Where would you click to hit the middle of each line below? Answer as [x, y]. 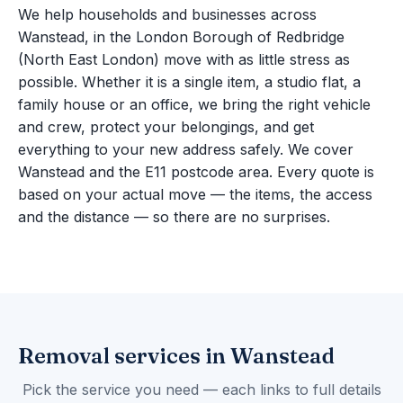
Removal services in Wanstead [176, 356]
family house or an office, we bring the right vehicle [194, 105]
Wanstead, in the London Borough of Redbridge [181, 37]
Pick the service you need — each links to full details [201, 390]
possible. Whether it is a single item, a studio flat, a [189, 82]
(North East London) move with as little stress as [184, 60]
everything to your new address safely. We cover [186, 150]
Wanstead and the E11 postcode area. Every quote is [196, 172]
